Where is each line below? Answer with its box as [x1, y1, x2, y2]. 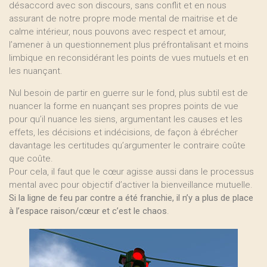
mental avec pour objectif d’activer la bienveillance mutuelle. [9, 179, 253, 190]
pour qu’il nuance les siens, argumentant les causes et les [9, 114, 243, 125]
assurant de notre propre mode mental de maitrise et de [9, 13, 238, 24]
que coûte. [9, 153, 53, 164]
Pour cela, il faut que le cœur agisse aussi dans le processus [9, 166, 254, 177]
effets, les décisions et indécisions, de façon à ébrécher [9, 127, 238, 138]
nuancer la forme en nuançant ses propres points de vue [9, 101, 238, 111]
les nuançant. [9, 66, 63, 76]
